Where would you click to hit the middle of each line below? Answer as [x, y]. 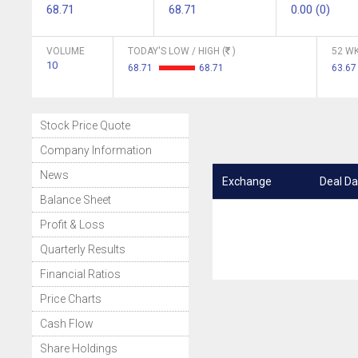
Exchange [247, 181]
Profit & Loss [72, 225]
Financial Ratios [80, 274]
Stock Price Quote [85, 125]
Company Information [96, 150]
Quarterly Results [83, 249]
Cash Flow [67, 324]
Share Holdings [79, 348]
